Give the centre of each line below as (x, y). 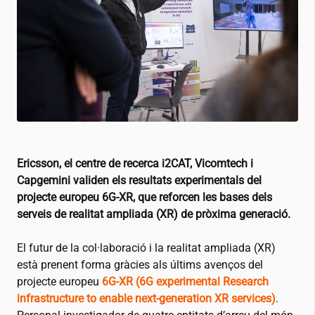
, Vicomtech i (221, 164)
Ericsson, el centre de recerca (89, 164)
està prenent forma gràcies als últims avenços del (140, 265)
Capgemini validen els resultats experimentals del (139, 181)
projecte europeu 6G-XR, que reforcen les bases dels (144, 198)
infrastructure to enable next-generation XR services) (146, 299)
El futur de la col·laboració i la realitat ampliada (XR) (146, 248)
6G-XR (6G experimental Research (185, 282)
